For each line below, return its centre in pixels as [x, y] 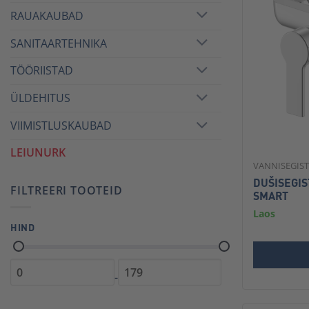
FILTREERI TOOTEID [67, 190]
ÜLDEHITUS [40, 98]
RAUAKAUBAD [47, 16]
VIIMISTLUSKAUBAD [61, 126]
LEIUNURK [38, 152]
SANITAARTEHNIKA [59, 43]
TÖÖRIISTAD [42, 71]
